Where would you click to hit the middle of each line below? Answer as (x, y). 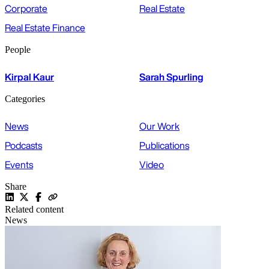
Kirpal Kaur (29, 77)
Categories (25, 99)
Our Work (159, 126)
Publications (164, 146)
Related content (34, 210)
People (18, 50)
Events (19, 165)
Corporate (26, 9)
